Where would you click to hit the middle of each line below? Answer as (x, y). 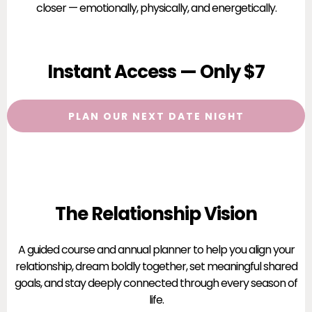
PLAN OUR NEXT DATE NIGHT (156, 116)
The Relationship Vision (156, 214)
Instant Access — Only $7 (156, 72)
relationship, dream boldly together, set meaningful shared (156, 266)
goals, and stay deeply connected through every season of (156, 283)
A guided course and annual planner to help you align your (156, 250)
